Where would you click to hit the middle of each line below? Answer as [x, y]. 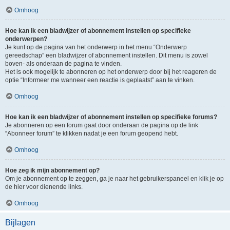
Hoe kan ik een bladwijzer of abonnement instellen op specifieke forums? [111, 117]
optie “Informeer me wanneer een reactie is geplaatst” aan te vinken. [100, 80]
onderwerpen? [26, 39]
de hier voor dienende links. [44, 187]
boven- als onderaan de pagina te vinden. [63, 64]
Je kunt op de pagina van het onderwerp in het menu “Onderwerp [96, 47]
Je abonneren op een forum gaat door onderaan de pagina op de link [102, 125]
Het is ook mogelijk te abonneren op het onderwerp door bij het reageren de [111, 72]
